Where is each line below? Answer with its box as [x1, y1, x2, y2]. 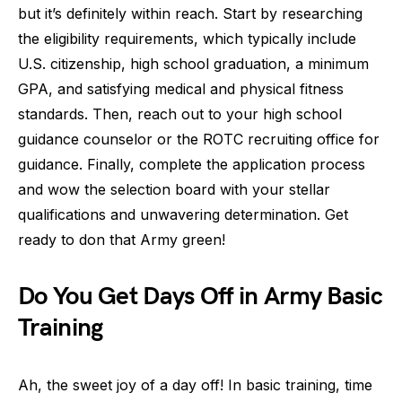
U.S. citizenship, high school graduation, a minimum [18, 55, 369, 73]
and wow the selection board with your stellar [18, 180, 330, 198]
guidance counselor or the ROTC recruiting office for [18, 130, 380, 148]
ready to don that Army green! [18, 231, 225, 249]
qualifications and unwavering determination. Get [18, 205, 348, 223]
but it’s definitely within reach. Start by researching [18, 4, 363, 22]
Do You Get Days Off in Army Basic [18, 282, 382, 311]
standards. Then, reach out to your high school [18, 105, 342, 123]
